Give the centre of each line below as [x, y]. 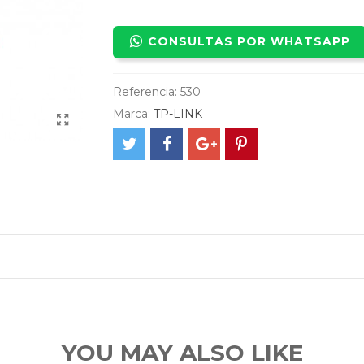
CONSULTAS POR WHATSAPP [247, 41]
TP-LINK [178, 114]
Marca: [132, 114]
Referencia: [145, 92]
